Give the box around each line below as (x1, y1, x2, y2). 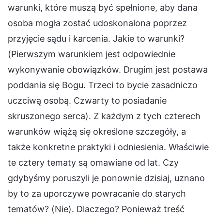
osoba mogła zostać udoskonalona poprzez (8, 17, 187, 28)
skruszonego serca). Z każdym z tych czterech (8, 110, 201, 121)
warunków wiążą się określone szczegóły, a (8, 126, 186, 137)
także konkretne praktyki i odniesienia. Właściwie (8, 141, 209, 152)
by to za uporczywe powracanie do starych (8, 188, 186, 199)
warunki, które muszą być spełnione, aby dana (8, 2, 198, 13)
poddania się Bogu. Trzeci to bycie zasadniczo (8, 79, 198, 90)
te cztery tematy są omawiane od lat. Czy (8, 157, 179, 168)
